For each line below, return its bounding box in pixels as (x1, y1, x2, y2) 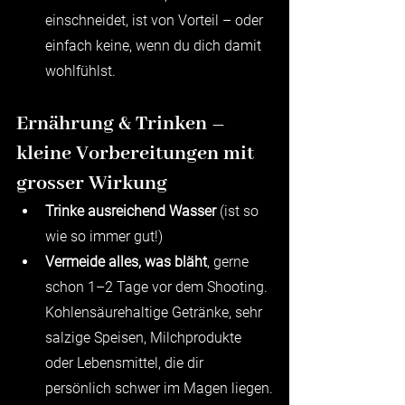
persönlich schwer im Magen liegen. (45, 379, 273, 397)
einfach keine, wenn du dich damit (45, 36, 265, 54)
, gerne (207, 252, 252, 270)
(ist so (216, 202, 262, 220)
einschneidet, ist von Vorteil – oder (45, 11, 267, 29)
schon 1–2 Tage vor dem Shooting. (45, 278, 271, 296)
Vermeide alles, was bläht (45, 252, 207, 270)
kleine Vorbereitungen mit (16, 140, 259, 166)
